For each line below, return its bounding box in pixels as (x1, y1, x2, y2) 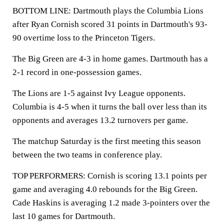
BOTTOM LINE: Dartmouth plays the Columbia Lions (12, 6, 203, 15)
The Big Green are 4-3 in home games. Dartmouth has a (12, 54, 208, 63)
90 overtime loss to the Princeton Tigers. (12, 33, 155, 42)
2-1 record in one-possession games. (12, 67, 141, 77)
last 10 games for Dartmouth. (12, 211, 115, 221)
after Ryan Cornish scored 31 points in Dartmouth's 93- (12, 19, 207, 29)
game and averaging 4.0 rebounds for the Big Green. (12, 184, 197, 194)
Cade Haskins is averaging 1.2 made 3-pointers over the (12, 198, 210, 207)
